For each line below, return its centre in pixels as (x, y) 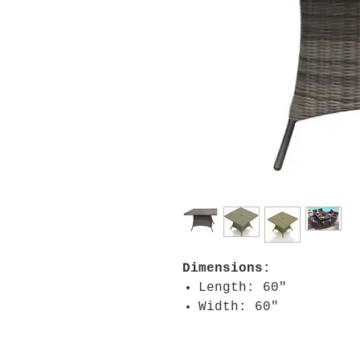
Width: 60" (239, 307)
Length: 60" (243, 288)
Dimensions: (227, 268)
